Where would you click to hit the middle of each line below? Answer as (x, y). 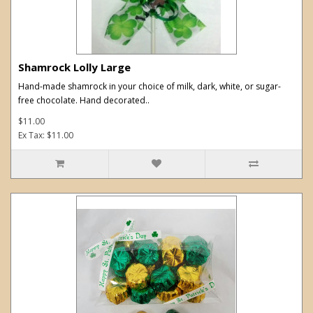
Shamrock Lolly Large (74, 67)
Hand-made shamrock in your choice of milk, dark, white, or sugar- (150, 86)
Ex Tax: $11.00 (46, 135)
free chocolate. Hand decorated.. (84, 100)
